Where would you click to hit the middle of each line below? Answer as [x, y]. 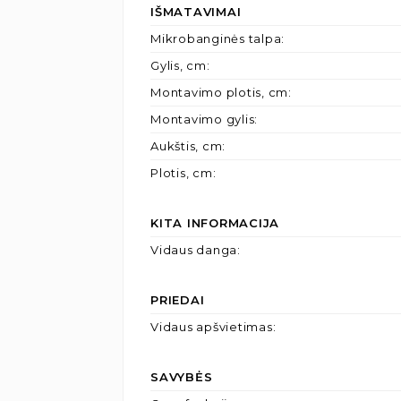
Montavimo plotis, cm [219, 92]
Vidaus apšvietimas [212, 327]
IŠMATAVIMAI [196, 12]
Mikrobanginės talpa [216, 38]
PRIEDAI [178, 300]
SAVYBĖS [182, 377]
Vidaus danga [194, 250]
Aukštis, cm [187, 146]
